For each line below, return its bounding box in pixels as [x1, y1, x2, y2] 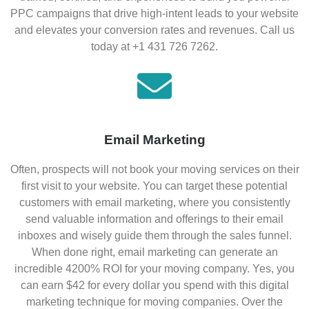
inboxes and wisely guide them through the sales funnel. [17, 230, 292, 242]
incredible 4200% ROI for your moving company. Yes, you [14, 263, 295, 275]
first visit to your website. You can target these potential [21, 180, 288, 192]
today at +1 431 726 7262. [91, 41, 218, 53]
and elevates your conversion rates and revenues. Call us [14, 24, 295, 37]
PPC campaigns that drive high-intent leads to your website [10, 8, 299, 20]
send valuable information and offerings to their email [26, 213, 283, 226]
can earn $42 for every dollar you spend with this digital [20, 279, 289, 292]
